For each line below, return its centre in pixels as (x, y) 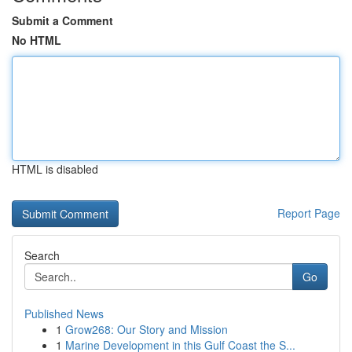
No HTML (37, 40)
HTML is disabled (55, 169)
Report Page (309, 213)
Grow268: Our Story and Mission (147, 329)
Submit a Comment (62, 20)
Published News (64, 313)
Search (42, 255)
